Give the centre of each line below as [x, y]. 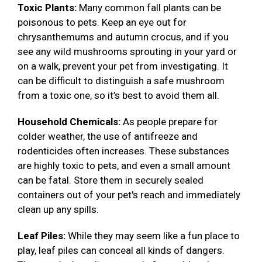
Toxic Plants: [48, 8]
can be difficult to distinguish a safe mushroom [121, 81]
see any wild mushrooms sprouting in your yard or [127, 52]
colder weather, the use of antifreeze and [108, 137]
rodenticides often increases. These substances [123, 151]
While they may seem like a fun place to [154, 236]
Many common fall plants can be [150, 8]
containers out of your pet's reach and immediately [129, 195]
